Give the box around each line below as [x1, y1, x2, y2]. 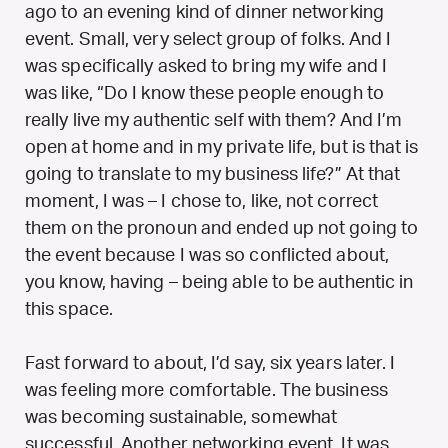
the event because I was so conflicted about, [25, 246, 389, 265]
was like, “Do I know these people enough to [25, 84, 384, 103]
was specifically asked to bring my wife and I [25, 57, 388, 76]
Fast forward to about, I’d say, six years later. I [25, 354, 396, 373]
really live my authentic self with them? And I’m [25, 111, 403, 130]
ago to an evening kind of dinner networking [25, 3, 384, 22]
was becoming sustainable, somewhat [25, 408, 338, 427]
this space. [25, 300, 113, 319]
